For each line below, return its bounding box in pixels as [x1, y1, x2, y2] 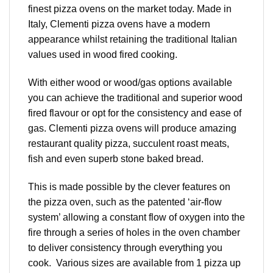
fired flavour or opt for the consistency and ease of [28, 107, 241, 118]
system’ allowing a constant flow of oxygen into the [28, 211, 245, 222]
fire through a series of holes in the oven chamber [28, 227, 240, 238]
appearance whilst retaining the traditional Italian [28, 34, 237, 45]
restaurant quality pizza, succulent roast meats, [28, 138, 229, 149]
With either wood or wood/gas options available [28, 77, 232, 88]
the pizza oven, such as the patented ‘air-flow [28, 196, 222, 207]
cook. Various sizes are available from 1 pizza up [28, 257, 241, 268]
